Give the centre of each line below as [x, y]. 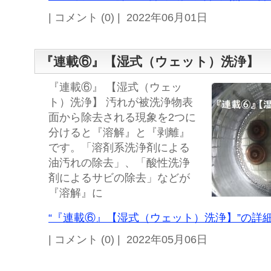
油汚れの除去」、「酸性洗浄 [119, 163]
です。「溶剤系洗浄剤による [119, 148]
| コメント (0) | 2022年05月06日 [128, 240]
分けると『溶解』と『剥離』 [119, 132]
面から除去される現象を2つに [122, 117]
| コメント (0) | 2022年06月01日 [128, 18]
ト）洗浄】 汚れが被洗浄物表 [121, 102]
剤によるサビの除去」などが [119, 178]
